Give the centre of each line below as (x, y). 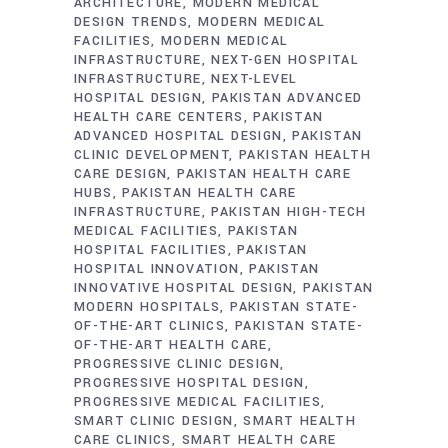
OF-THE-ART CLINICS (150, 325)
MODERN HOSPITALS (147, 306)
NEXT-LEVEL (254, 78)
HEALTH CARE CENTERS (159, 116)
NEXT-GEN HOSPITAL (285, 59)
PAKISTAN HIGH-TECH (289, 211)
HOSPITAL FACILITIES (151, 249)
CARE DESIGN (121, 173)
